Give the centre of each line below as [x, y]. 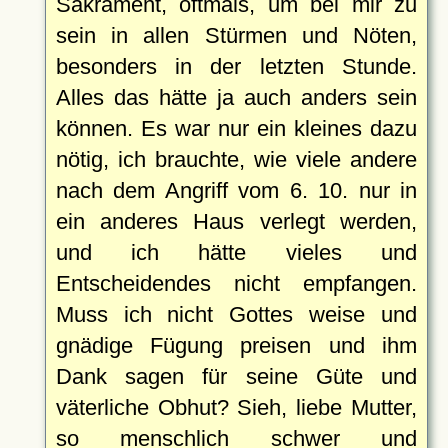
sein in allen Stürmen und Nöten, [236, 35]
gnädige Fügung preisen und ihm [236, 345]
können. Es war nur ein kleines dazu [236, 128]
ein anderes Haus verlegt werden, [236, 221]
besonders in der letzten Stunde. [236, 66]
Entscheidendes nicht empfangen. [236, 283]
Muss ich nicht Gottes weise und [236, 314]
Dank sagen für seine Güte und [236, 376]
